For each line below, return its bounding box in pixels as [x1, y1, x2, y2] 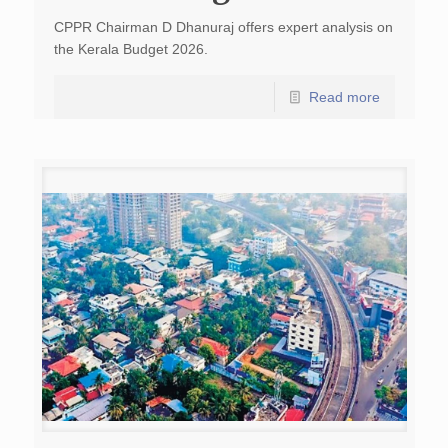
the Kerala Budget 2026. [53, 41, 208, 57]
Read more [308, 89, 380, 105]
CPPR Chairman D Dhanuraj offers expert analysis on [53, 19, 393, 35]
